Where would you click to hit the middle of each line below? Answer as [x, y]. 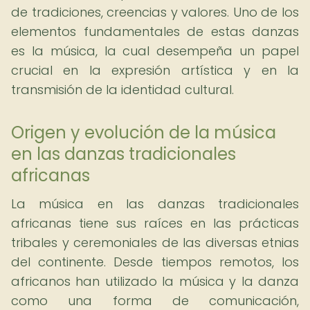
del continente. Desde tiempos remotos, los [155, 262]
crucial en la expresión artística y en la [155, 70]
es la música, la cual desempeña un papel [155, 51]
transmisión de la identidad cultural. [122, 90]
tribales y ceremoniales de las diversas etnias [155, 243]
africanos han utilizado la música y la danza [155, 281]
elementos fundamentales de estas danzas [155, 31]
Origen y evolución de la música [144, 133]
